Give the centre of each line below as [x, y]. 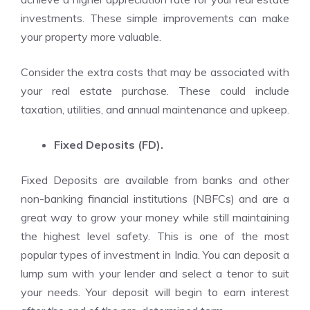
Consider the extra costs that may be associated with [155, 72]
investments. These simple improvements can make [155, 18]
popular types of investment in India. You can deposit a [155, 255]
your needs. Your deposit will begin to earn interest [155, 292]
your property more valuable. [91, 37]
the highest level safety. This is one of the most [155, 236]
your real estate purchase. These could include [155, 91]
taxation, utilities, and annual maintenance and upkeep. [155, 109]
